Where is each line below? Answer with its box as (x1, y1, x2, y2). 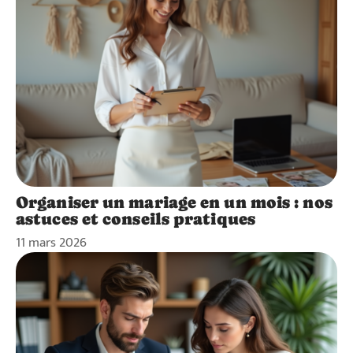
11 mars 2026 (16, 232, 87, 255)
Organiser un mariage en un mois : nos (16, 193, 333, 213)
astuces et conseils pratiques (16, 210, 255, 229)
